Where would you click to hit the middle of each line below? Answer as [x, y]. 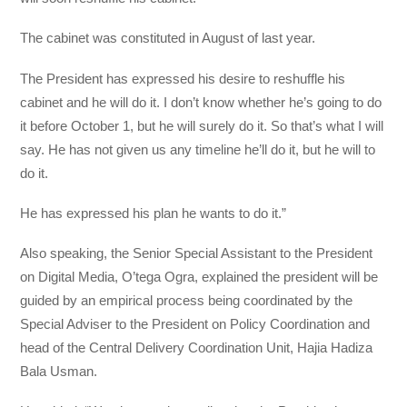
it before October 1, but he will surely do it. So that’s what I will [202, 125]
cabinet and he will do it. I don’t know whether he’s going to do [201, 102]
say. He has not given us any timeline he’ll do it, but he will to [198, 149]
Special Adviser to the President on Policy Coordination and [195, 324]
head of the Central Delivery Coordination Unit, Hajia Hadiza [197, 348]
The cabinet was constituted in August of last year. [168, 38]
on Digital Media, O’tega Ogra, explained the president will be [199, 277]
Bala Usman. [59, 372]
